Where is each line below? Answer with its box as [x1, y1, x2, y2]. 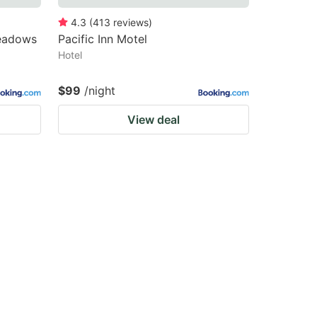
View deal [127, 113, 180, 127]
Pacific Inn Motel [58, 32, 147, 46]
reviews [113, 16, 149, 28]
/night [84, 83, 115, 98]
